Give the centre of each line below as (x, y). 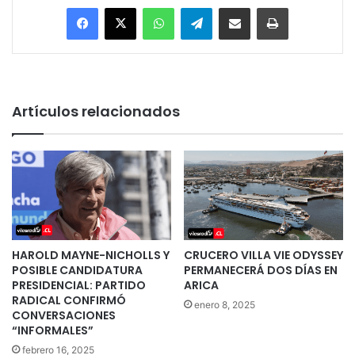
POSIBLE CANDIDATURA (77, 270)
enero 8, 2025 (225, 304)
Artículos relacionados (96, 111)
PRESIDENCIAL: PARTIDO (79, 285)
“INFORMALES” (53, 330)
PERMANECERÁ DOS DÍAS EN (261, 270)
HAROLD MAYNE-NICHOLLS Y (91, 255)
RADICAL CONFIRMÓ (69, 300)
